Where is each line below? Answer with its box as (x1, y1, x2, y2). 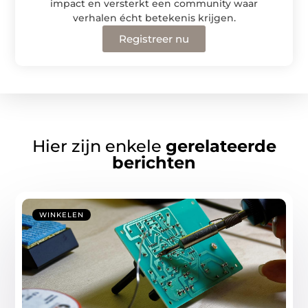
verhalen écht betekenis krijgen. (72, 11, 236, 24)
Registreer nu (119, 32, 189, 45)
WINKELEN (39, 210, 85, 219)
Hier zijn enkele (32, 135, 166, 156)
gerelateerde (165, 135, 276, 156)
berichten (112, 152, 196, 173)
